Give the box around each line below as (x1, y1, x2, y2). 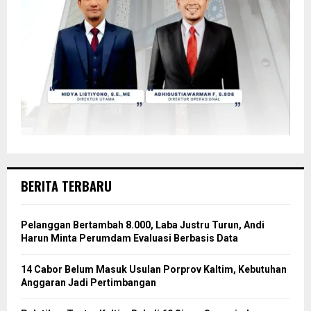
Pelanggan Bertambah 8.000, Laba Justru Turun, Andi (21, 219, 264, 230)
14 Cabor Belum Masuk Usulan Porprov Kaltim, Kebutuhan (21, 263, 287, 275)
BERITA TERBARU (21, 176, 112, 195)
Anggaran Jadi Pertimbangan (21, 276, 156, 288)
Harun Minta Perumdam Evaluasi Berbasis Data (21, 232, 238, 244)
